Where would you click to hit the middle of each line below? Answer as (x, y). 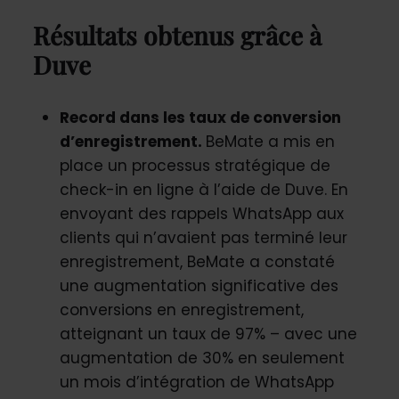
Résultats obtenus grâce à (177, 35)
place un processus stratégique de (195, 165)
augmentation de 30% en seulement (202, 358)
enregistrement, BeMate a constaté (197, 261)
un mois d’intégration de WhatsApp (196, 382)
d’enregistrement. (132, 141)
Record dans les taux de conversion (200, 117)
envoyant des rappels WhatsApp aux (201, 213)
